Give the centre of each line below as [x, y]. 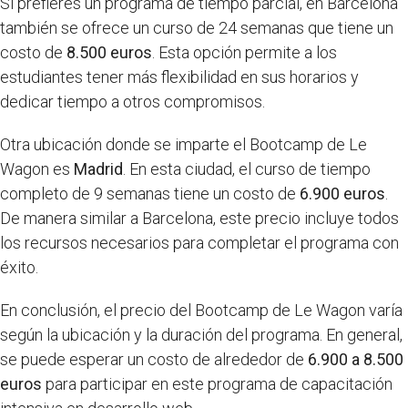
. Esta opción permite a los [245, 52]
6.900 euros [342, 193]
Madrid [98, 168]
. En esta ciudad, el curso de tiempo [247, 168]
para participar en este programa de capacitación [217, 383]
